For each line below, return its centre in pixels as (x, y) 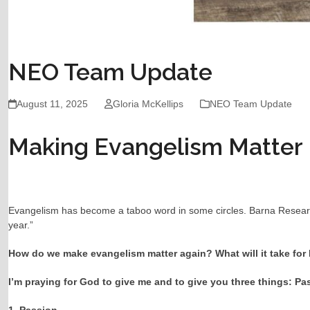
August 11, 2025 (52, 104)
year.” (20, 225)
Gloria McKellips (148, 104)
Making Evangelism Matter (155, 147)
